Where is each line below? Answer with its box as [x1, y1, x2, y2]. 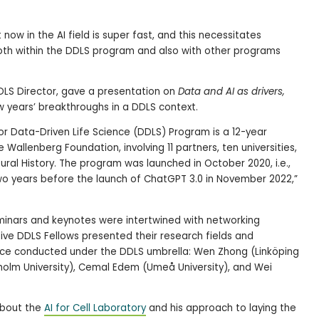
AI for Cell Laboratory [44, 300, 146, 315]
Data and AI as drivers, [178, 84, 285, 98]
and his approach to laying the [146, 300, 296, 315]
